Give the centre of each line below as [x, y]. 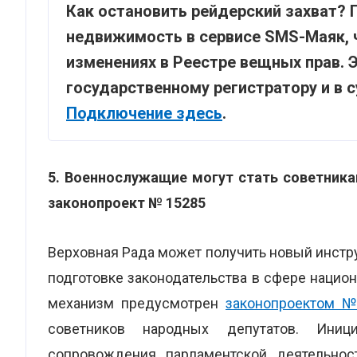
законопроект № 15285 [127, 203]
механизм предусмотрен [137, 303]
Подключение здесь [144, 113]
